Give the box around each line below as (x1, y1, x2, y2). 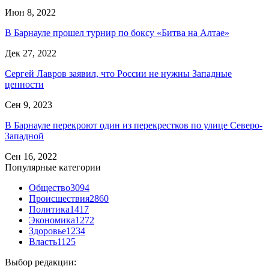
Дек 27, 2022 (5, 47, 56, 58)
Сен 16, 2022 (5, 151, 57, 162)
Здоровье (29, 225, 66, 236)
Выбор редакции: (5, 256, 76, 267)
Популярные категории (5, 162, 101, 172)
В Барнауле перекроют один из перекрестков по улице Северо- (5, 119, 262, 130)
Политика (29, 204, 70, 214)
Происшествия (29, 193, 89, 204)
